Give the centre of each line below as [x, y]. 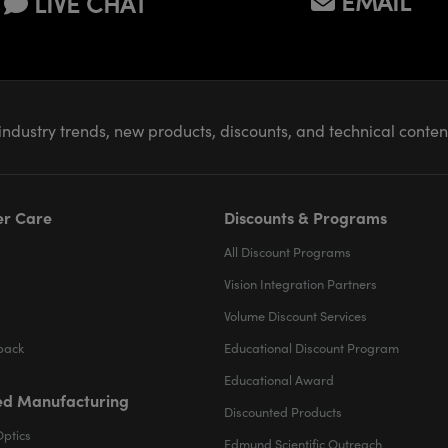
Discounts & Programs [305, 217]
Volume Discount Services [295, 315]
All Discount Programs [287, 251]
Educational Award [279, 379]
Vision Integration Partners [300, 283]
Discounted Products [283, 411]
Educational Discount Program [311, 347]
